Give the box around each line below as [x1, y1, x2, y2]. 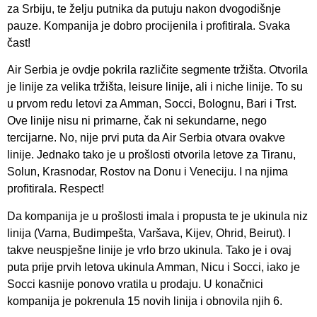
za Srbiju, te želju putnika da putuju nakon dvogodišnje [7, 2, 281, 15]
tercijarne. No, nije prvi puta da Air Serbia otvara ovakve [7, 132, 285, 144]
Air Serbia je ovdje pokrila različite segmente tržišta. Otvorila [7, 64, 308, 76]
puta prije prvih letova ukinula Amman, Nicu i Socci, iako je [7, 260, 300, 273]
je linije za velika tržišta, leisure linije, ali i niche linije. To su [7, 81, 303, 93]
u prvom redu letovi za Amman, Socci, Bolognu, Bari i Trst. [7, 98, 296, 110]
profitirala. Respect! [7, 183, 104, 195]
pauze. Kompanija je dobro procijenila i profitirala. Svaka [7, 19, 290, 32]
